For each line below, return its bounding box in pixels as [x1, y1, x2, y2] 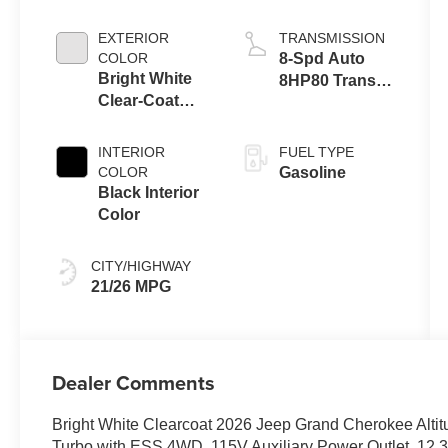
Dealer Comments [52, 367, 216, 397]
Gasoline [278, 163, 346, 181]
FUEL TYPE [278, 143, 354, 160]
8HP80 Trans [278, 71, 376, 89]
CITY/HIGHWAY [91, 257, 192, 274]
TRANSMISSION [278, 29, 385, 46]
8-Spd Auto [278, 49, 365, 67]
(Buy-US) [278, 93, 348, 111]
